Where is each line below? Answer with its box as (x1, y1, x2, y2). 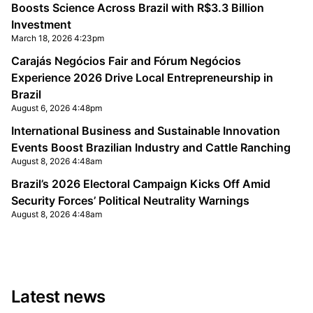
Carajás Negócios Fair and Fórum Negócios (11, 54, 241, 68)
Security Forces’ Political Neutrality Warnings (11, 194, 249, 208)
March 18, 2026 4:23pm (11, 33, 104, 43)
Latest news (11, 286, 105, 307)
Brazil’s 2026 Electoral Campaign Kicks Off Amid (11, 177, 270, 191)
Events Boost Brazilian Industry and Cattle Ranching (11, 140, 291, 154)
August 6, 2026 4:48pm (11, 103, 102, 113)
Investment (11, 17, 71, 31)
